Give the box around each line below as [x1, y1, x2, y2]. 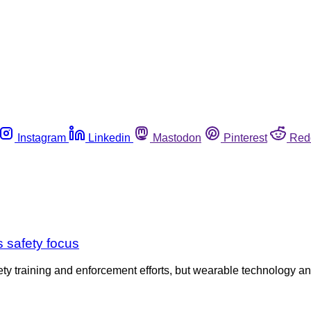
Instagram [17, 131, 66, 144]
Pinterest [224, 131, 267, 144]
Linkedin [88, 131, 131, 144]
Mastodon [153, 131, 201, 144]
